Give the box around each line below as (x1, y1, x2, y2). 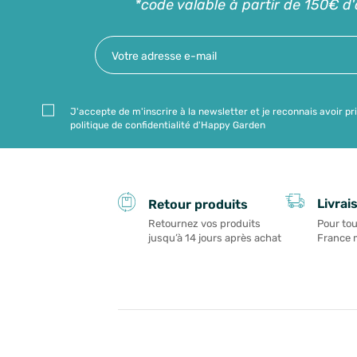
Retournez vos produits (147, 218, 261, 230)
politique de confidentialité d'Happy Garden (69, 119, 265, 131)
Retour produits (147, 196, 248, 212)
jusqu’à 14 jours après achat (147, 232, 281, 245)
